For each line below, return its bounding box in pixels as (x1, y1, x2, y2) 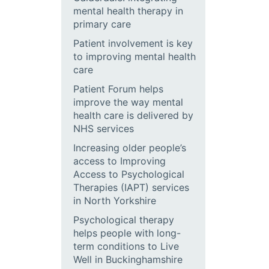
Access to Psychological (73, 168, 184, 180)
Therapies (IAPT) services (73, 181, 189, 193)
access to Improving (73, 155, 166, 167)
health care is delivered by (73, 109, 193, 121)
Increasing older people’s (73, 142, 186, 154)
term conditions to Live (73, 240, 179, 252)
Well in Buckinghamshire (73, 253, 183, 265)
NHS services (73, 122, 134, 134)
